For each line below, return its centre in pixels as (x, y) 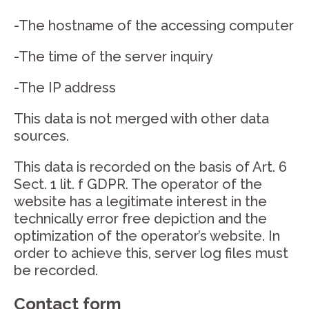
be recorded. (56, 270)
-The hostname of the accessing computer (154, 26)
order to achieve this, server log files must (151, 253)
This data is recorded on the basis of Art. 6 (150, 167)
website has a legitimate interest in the (140, 201)
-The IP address (65, 88)
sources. (41, 136)
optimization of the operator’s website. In (147, 236)
